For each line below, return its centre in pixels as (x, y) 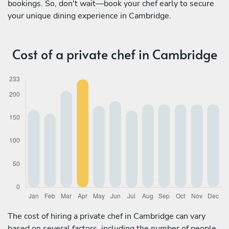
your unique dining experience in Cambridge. (89, 16)
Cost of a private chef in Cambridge (114, 54)
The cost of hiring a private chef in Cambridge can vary (107, 216)
